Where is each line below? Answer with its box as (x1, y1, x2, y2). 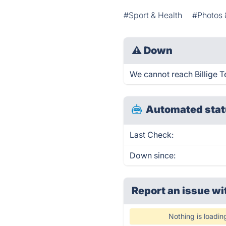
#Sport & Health (124, 10, 183, 20)
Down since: (130, 150, 176, 160)
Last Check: (130, 130, 174, 140)
